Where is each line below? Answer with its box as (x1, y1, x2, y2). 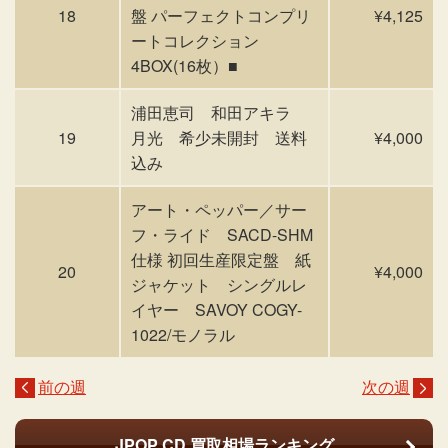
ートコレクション (131, 29, 259, 52)
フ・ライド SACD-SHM (131, 223, 313, 246)
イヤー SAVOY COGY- (131, 298, 302, 321)
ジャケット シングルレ (131, 273, 307, 296)
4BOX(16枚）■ (131, 54, 238, 77)
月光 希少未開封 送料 (131, 126, 307, 149)
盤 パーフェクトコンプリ (131, 4, 311, 27)
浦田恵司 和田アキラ (131, 101, 307, 124)
